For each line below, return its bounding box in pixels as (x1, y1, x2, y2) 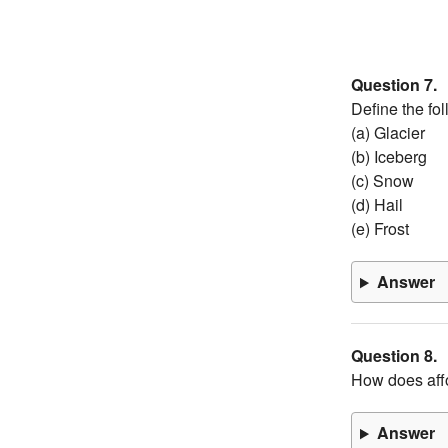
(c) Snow (351, 169, 414, 193)
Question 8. (351, 344, 437, 368)
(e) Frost (351, 217, 409, 241)
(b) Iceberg (351, 145, 427, 169)
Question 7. (351, 73, 437, 97)
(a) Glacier (351, 121, 425, 145)
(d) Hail (351, 193, 403, 217)
